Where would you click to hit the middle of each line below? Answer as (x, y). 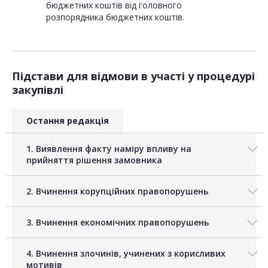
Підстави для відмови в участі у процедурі (133, 76)
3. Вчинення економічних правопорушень (118, 223)
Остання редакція (68, 121)
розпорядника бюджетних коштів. (115, 17)
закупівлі (38, 90)
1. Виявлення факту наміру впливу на (109, 149)
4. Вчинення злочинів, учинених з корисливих (126, 254)
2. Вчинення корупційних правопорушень (117, 191)
